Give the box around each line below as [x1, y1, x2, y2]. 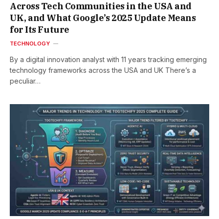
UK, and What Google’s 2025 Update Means [10, 12, 196, 23]
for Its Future [10, 23, 69, 35]
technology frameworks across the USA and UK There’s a [10, 66, 196, 74]
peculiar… [10, 76, 41, 85]
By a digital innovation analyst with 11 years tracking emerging [10, 55, 207, 64]
